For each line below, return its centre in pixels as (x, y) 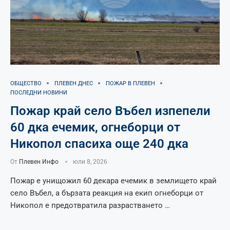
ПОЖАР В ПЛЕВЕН (130, 83)
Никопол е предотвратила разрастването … (90, 205)
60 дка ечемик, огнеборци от (95, 127)
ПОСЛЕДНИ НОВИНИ (39, 92)
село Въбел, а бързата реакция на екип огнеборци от (107, 193)
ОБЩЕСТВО (26, 83)
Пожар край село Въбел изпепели (110, 111)
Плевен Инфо (39, 161)
